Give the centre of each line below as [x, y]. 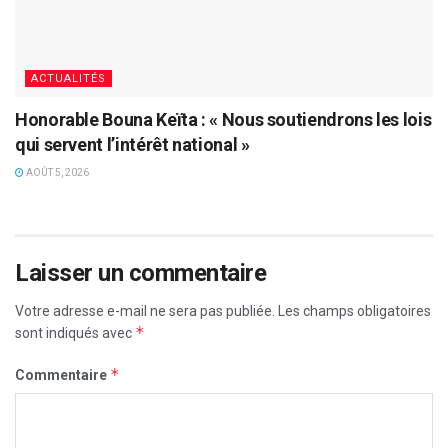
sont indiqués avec [75, 332]
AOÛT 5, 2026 [56, 172]
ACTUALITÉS [68, 78]
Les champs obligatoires [354, 310]
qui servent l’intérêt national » [132, 144]
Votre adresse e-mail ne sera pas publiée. [145, 310]
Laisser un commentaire [141, 272]
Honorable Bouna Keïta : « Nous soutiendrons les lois [223, 119]
